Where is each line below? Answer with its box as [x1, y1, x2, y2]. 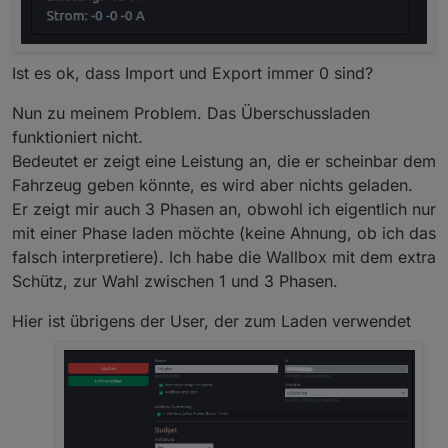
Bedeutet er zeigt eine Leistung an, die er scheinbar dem [12, 151, 436, 172]
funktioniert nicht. [12, 127, 143, 148]
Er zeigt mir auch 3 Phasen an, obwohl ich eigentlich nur [12, 199, 436, 220]
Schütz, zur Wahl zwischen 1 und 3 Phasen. [12, 271, 338, 292]
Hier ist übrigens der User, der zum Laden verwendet [12, 311, 411, 332]
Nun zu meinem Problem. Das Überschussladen [12, 103, 370, 124]
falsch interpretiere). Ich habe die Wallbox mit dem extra [12, 247, 436, 268]
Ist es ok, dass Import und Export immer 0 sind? [12, 63, 373, 84]
